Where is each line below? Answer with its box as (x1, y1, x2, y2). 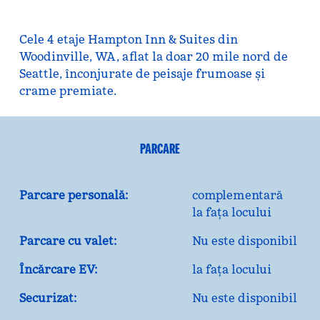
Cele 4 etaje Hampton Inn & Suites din (19, 32, 238, 46)
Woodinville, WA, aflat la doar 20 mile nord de (19, 49, 288, 64)
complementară (192, 188, 284, 202)
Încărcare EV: (19, 262, 97, 276)
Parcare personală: (19, 188, 128, 202)
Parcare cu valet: (19, 234, 116, 248)
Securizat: (19, 291, 76, 305)
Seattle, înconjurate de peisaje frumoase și (19, 66, 265, 81)
